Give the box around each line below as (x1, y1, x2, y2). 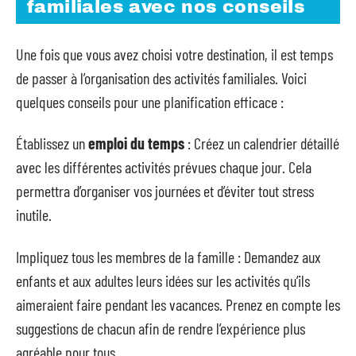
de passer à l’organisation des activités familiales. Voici (16, 68, 307, 87)
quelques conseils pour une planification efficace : (16, 91, 284, 111)
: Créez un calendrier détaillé (184, 133, 339, 153)
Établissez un (16, 133, 88, 153)
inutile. (16, 205, 52, 224)
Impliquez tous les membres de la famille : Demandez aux (16, 246, 321, 266)
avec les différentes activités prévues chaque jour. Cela (16, 157, 311, 176)
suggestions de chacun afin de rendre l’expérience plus (16, 318, 305, 338)
